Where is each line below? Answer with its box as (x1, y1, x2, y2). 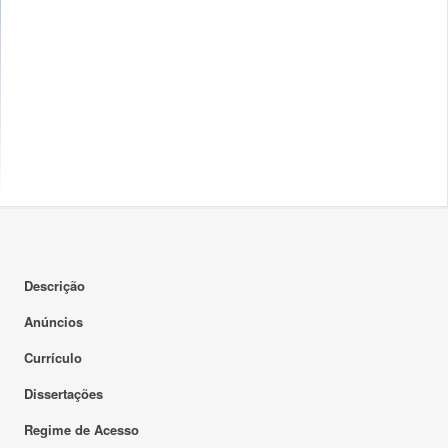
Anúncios (24, 312, 83, 331)
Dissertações (24, 384, 103, 403)
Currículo (24, 348, 82, 367)
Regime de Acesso (24, 420, 139, 439)
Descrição (24, 276, 85, 295)
